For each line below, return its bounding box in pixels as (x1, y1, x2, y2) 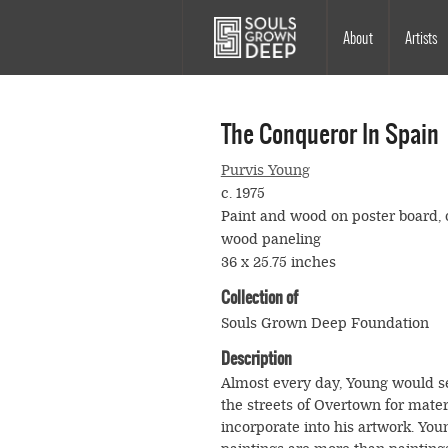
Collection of (220, 285, 298, 310)
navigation (182, 53, 337, 112)
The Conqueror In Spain (220, 116, 439, 153)
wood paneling (220, 231, 321, 249)
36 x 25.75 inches (220, 254, 336, 272)
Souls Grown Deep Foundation (220, 315, 429, 333)
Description (220, 346, 292, 371)
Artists (405, 26, 437, 49)
